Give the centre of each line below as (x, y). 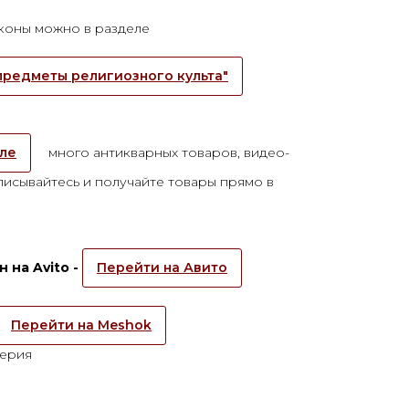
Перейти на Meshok (81, 325)
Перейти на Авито (162, 267)
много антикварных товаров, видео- (167, 152)
